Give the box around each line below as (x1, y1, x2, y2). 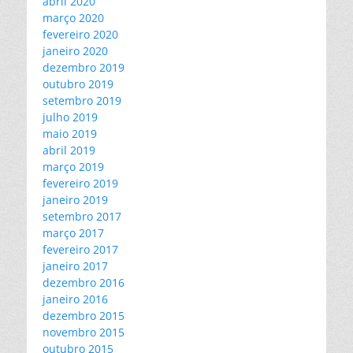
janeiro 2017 (43, 258, 108, 273)
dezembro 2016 (43, 274, 124, 290)
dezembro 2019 (43, 59, 124, 75)
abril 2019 (43, 142, 95, 158)
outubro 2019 (43, 76, 113, 91)
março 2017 (43, 225, 104, 240)
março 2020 (43, 9, 104, 25)
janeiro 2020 (43, 43, 108, 58)
